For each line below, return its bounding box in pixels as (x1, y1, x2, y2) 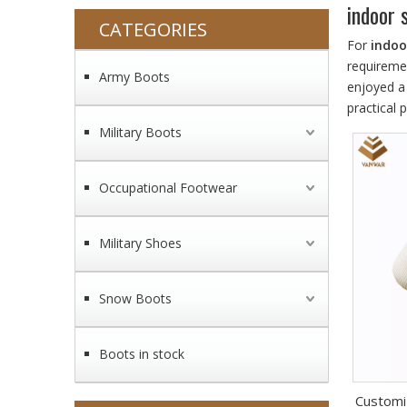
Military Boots (99, 124, 182, 141)
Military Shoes (99, 234, 182, 252)
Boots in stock (99, 345, 184, 362)
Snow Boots (99, 290, 172, 307)
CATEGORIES (99, 17, 207, 42)
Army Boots (99, 68, 170, 85)
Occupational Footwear (99, 179, 237, 196)
